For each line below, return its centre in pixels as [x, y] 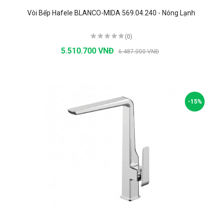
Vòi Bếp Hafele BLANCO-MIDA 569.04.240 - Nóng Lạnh [111, 13]
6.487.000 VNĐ [139, 51]
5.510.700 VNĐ [88, 51]
